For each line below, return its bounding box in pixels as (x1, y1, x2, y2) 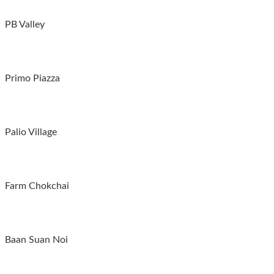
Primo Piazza (5, 73, 60, 83)
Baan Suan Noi (5, 234, 68, 245)
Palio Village (5, 127, 57, 137)
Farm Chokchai (5, 180, 69, 191)
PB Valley (5, 19, 45, 29)
